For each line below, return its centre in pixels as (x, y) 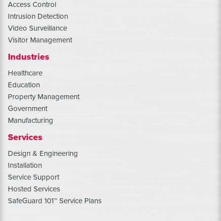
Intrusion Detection (38, 16)
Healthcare (25, 73)
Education (24, 85)
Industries (29, 56)
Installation (25, 165)
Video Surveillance (37, 28)
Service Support (34, 177)
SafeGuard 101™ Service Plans (55, 201)
